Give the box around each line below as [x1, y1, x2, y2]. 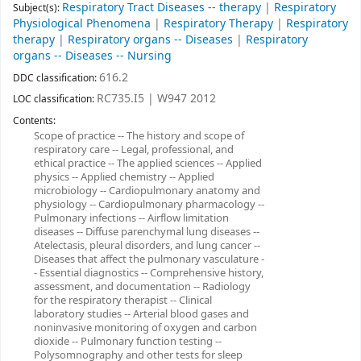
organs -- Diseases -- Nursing [13, 47, 172, 64]
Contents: [13, 114, 56, 129]
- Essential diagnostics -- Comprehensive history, [33, 265, 263, 281]
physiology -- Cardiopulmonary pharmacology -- [33, 197, 264, 213]
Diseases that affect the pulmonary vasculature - [33, 251, 264, 268]
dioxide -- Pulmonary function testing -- [33, 334, 222, 350]
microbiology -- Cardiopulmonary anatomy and [33, 183, 260, 199]
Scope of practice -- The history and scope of [33, 128, 244, 144]
